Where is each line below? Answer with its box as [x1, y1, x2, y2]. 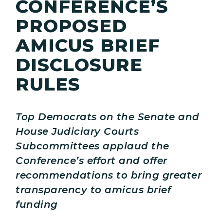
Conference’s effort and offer [16, 155, 167, 167]
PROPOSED [16, 15, 127, 37]
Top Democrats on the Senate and [16, 111, 200, 123]
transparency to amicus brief [16, 184, 171, 196]
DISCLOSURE [16, 54, 143, 76]
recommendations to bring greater [16, 169, 201, 182]
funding [16, 199, 58, 211]
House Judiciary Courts [16, 126, 139, 138]
